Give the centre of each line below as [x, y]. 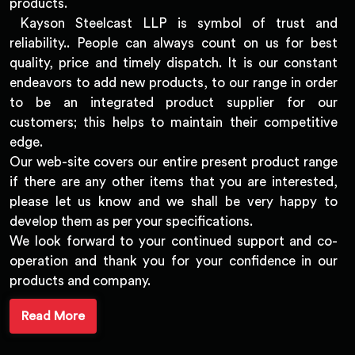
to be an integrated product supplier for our [174, 102]
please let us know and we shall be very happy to [174, 201]
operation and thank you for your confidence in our [174, 261]
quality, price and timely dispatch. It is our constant [174, 63]
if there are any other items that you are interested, [174, 181]
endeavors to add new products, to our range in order [174, 82]
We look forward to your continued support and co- [174, 241]
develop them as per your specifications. [131, 221]
